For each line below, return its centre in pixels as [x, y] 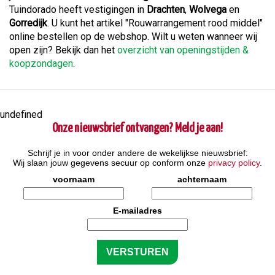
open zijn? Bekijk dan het [63, 50]
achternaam [202, 180]
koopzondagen [41, 64]
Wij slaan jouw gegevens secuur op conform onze [110, 163]
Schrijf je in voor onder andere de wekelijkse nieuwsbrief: [137, 153]
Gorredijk [28, 23]
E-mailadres [137, 211]
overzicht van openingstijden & [183, 50]
